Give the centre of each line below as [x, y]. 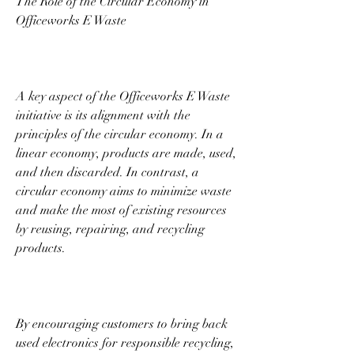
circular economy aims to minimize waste [124, 191]
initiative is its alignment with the [103, 115]
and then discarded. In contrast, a [107, 172]
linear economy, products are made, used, [126, 153]
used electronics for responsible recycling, [125, 343]
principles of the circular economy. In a [120, 134]
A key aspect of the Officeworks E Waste [123, 96]
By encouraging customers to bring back [122, 324]
